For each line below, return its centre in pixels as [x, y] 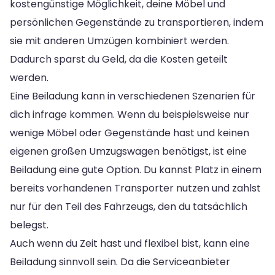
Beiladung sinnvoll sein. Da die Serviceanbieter [120, 261]
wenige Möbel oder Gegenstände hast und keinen [130, 133]
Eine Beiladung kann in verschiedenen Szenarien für [133, 96]
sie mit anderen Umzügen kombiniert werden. [119, 41]
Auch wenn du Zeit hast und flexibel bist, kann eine [130, 243]
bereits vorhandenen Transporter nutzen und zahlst [135, 188]
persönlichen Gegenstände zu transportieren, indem [137, 22]
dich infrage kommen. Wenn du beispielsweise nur [130, 114]
